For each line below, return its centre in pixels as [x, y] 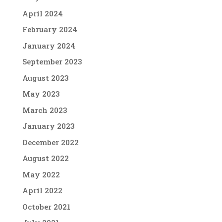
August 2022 [45, 158]
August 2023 [45, 78]
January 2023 [48, 126]
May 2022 [41, 174]
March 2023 [45, 110]
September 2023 [52, 62]
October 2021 [46, 206]
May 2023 [41, 94]
